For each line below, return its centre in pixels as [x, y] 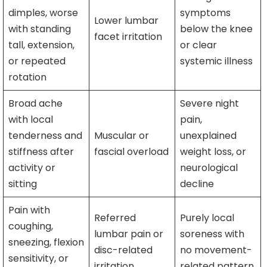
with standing [40, 29]
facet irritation [128, 37]
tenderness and [45, 136]
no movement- [216, 250]
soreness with [212, 234]
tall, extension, [41, 45]
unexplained [208, 136]
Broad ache [35, 104]
